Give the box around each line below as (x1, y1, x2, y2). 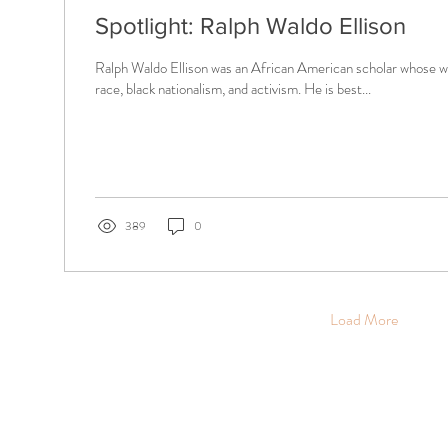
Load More (330, 308, 398, 331)
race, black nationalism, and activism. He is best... (95, 78, 371, 100)
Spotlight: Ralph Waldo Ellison (95, 12, 406, 39)
